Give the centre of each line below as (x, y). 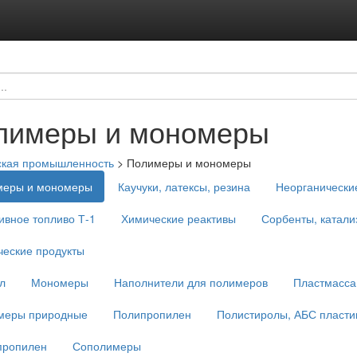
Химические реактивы (178, 218)
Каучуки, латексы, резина (184, 186)
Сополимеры (107, 346)
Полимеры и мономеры (189, 163)
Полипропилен (152, 314)
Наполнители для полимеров (191, 282)
